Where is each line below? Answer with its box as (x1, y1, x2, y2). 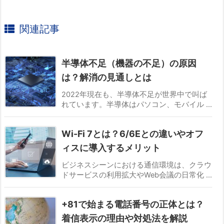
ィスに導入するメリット (61, 142, 160, 153)
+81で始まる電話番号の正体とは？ (61, 199, 204, 210)
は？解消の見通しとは (61, 72, 151, 83)
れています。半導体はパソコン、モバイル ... (61, 100, 212, 109)
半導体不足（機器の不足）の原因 (61, 58, 196, 69)
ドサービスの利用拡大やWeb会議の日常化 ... (61, 170, 212, 180)
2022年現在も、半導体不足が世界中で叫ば (61, 90, 207, 99)
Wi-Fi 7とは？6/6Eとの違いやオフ (61, 128, 203, 139)
